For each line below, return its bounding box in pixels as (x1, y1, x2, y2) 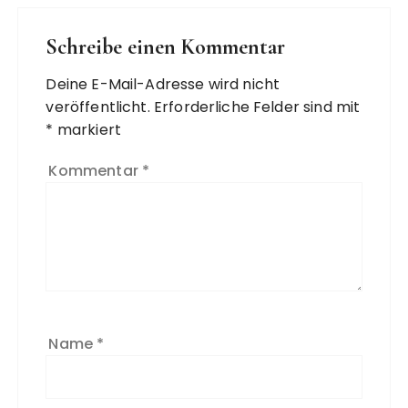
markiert (53, 119, 121, 141)
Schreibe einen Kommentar (46, 34, 286, 61)
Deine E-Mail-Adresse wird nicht (46, 74, 280, 96)
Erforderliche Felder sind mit (153, 97, 361, 118)
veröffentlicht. (46, 97, 150, 118)
